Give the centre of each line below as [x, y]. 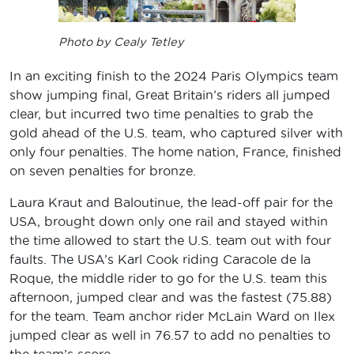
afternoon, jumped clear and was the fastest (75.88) [171, 298]
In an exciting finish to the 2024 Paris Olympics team [174, 76]
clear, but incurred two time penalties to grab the [161, 114]
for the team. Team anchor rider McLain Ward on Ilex [172, 316]
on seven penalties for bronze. [103, 171]
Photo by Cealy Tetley [121, 41]
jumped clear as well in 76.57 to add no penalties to [170, 335]
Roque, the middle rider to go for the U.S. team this [168, 279]
